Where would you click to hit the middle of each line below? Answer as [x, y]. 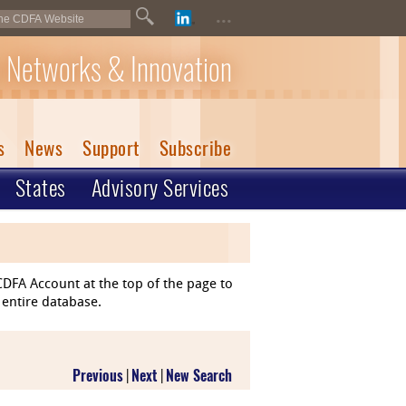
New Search [199, 376]
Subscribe [195, 148]
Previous [98, 376]
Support [111, 148]
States [40, 188]
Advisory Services [159, 188]
